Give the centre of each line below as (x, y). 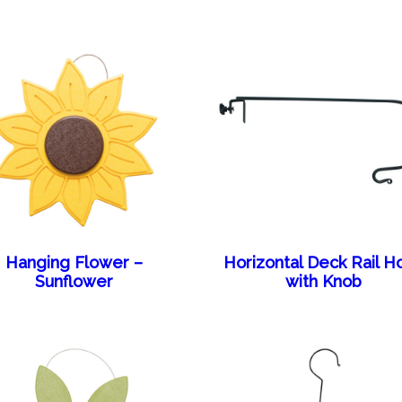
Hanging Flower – (74, 263)
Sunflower (74, 282)
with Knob (324, 282)
